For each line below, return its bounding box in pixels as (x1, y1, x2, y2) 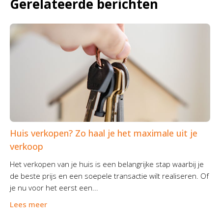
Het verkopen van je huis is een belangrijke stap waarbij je (10, 159, 204, 169)
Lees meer (10, 199, 47, 209)
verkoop (10, 140, 43, 152)
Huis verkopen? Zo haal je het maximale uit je (10, 127, 197, 139)
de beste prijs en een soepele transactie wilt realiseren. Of (10, 170, 209, 181)
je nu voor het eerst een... (10, 182, 98, 192)
